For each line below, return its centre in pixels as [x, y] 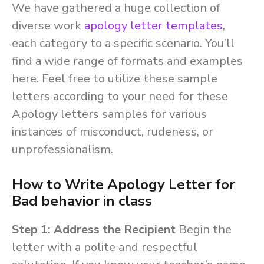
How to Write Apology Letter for [123, 184]
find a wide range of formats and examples [127, 61]
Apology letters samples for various [109, 114]
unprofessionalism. [62, 149]
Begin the [204, 230]
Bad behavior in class [82, 201]
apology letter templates [154, 26]
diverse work [48, 26]
